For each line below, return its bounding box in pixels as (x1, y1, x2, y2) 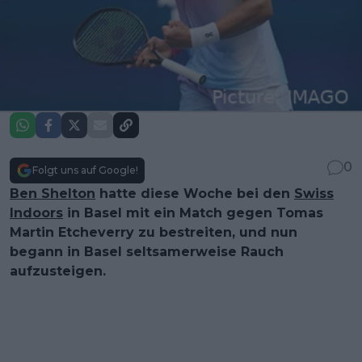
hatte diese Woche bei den (95, 185, 294, 201)
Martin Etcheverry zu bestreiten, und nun (10, 224, 297, 240)
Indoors (10, 204, 63, 221)
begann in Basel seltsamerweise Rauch (10, 243, 284, 259)
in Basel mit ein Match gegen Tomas (63, 204, 323, 221)
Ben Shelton (10, 185, 95, 201)
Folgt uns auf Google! (32, 163, 138, 176)
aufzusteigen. (10, 263, 106, 279)
